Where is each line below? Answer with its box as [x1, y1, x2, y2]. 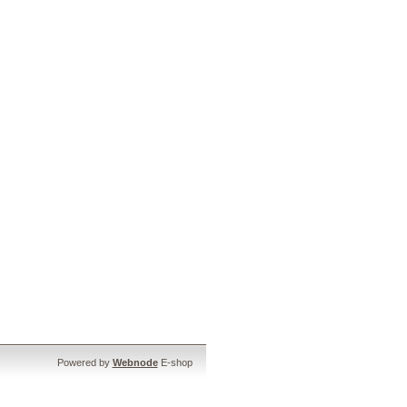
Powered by [56, 356, 113, 368]
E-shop [157, 356, 193, 368]
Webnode [112, 356, 158, 368]
